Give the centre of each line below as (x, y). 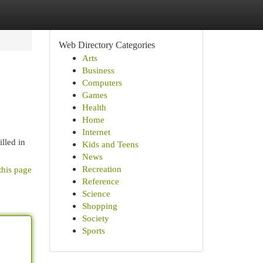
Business (98, 70)
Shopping (100, 206)
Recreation (102, 169)
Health (94, 107)
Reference (100, 181)
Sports (93, 230)
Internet (96, 132)
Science (96, 193)
